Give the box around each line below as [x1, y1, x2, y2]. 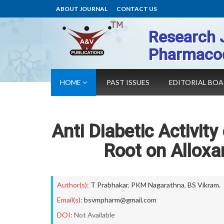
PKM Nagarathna [131, 180, 184, 189]
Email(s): [57, 195, 82, 204]
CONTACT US [116, 5, 157, 12]
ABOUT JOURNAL [56, 5, 107, 12]
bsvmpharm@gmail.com [84, 195, 156, 204]
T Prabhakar [90, 180, 128, 189]
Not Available [74, 210, 115, 219]
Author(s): [57, 180, 89, 189]
